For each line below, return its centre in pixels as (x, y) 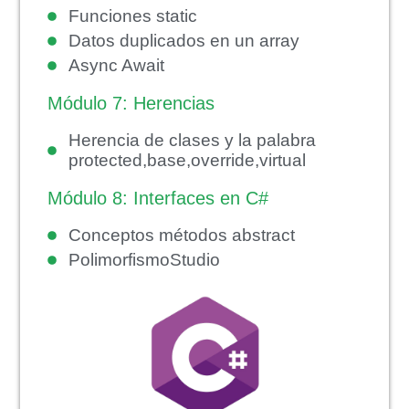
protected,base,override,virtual (187, 160)
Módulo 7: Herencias (131, 103)
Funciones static (132, 16)
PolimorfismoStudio (144, 259)
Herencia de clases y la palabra (192, 140)
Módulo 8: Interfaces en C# (158, 198)
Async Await (116, 65)
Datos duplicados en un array (184, 40)
